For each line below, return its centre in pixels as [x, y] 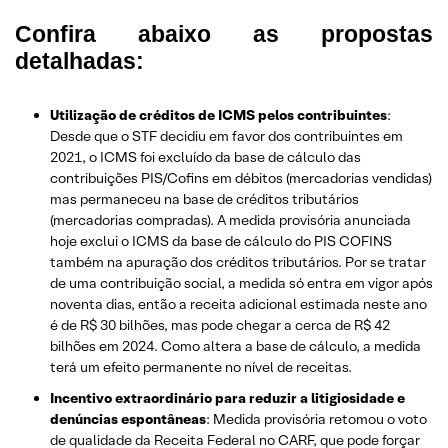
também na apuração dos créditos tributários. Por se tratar [238, 261]
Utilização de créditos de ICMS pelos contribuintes [218, 114]
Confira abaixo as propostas [224, 33]
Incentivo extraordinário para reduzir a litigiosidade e [227, 397]
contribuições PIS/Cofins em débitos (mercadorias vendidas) [241, 177]
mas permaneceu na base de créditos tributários [204, 198]
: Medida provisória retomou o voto [316, 418]
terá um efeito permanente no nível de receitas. [201, 366]
